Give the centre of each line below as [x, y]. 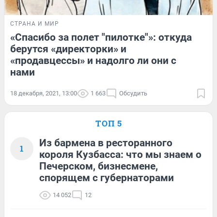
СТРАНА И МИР [35, 23]
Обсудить [133, 93]
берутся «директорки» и [68, 49]
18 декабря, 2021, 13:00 [44, 93]
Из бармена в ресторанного [106, 143]
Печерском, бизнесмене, [99, 166]
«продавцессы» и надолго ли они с [93, 60]
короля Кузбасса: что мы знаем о [120, 154]
